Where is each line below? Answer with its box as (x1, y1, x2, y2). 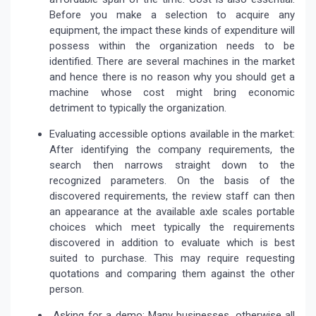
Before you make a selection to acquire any (49, 8, 295, 22)
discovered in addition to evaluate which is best (49, 236, 295, 250)
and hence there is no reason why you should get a (49, 71, 295, 84)
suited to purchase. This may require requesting (49, 252, 295, 265)
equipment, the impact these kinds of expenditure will (49, 24, 295, 37)
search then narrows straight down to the (49, 159, 295, 172)
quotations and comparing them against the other (49, 267, 295, 281)
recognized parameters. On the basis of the (49, 174, 295, 188)
